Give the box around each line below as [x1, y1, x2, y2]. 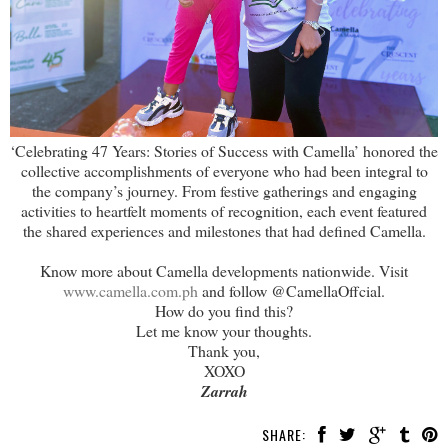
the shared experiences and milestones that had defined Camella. [22, 219, 426, 241]
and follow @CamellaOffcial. [198, 279, 385, 301]
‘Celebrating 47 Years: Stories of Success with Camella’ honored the [10, 139, 438, 161]
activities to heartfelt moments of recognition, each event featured [21, 199, 427, 221]
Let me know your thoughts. [136, 319, 312, 341]
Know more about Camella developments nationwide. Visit [40, 259, 408, 281]
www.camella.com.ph [63, 279, 198, 301]
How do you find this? [155, 299, 293, 321]
